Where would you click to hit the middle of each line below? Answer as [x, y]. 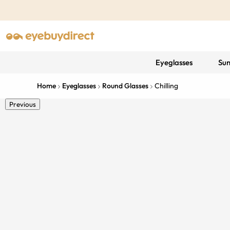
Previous [23, 104]
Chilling [166, 86]
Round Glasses [125, 86]
